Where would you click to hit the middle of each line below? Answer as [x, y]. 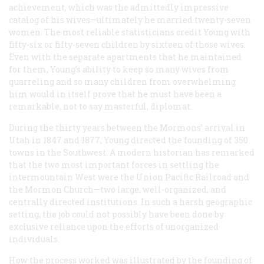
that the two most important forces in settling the [114, 164]
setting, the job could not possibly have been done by [116, 214]
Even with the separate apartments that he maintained [125, 57]
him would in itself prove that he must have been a [115, 94]
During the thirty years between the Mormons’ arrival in [127, 127]
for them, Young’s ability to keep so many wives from [119, 69]
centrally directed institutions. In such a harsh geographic [131, 202]
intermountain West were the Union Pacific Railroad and [129, 177]
